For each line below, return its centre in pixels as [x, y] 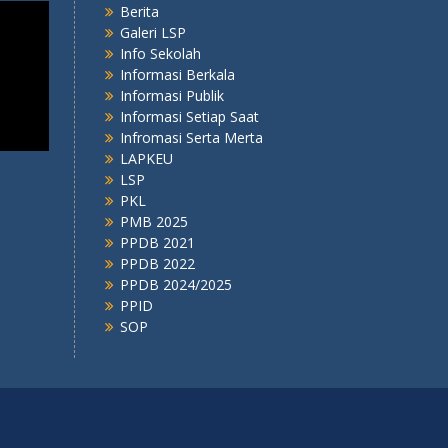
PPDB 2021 [157, 242]
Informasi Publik [171, 95]
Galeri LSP [152, 32]
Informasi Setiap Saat [189, 116]
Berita [139, 11]
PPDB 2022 [157, 263]
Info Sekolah [160, 53]
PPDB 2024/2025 [175, 284]
